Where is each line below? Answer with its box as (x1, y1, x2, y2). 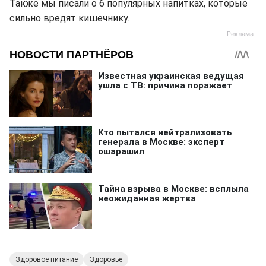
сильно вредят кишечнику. (9, 12, 129, 24)
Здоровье (90, 255, 122, 264)
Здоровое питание (15, 255, 78, 264)
